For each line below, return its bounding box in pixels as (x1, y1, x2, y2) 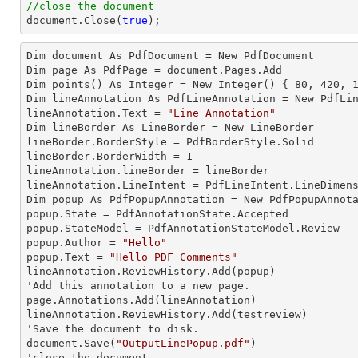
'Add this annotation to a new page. (26, 280, 250, 292)
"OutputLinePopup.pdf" (116, 337, 250, 349)
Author (65, 237, 103, 249)
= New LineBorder (205, 121, 314, 133)
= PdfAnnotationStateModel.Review (129, 222, 340, 234)
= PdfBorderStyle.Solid (167, 136, 314, 148)
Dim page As (26, 64, 103, 76)
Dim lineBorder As (26, 121, 141, 133)
